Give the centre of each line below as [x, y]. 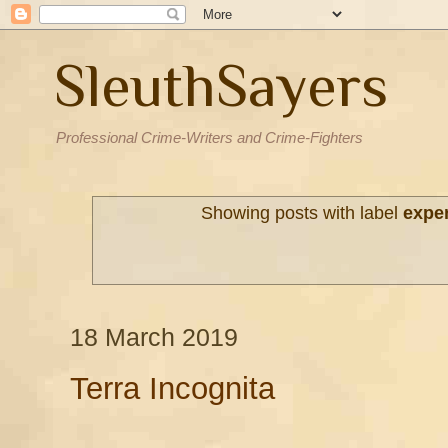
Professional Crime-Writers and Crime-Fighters [209, 137]
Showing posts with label [301, 213]
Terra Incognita [172, 388]
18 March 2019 [154, 337]
